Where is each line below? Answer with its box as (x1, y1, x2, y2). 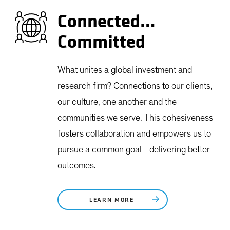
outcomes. (57, 161, 96, 170)
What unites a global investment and (57, 65, 192, 75)
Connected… (57, 10, 156, 33)
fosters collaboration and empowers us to (57, 129, 211, 139)
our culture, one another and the (57, 97, 177, 107)
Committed (57, 30, 145, 53)
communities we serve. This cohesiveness (57, 113, 213, 123)
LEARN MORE (89, 197, 137, 203)
